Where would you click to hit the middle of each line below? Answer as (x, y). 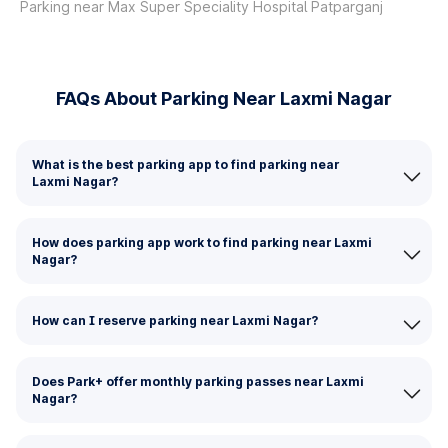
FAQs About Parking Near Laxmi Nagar (224, 98)
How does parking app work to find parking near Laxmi (202, 242)
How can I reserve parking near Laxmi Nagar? (175, 320)
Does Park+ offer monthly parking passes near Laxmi (198, 381)
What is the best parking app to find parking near (185, 164)
